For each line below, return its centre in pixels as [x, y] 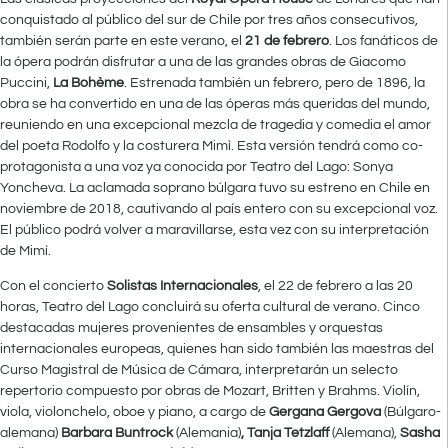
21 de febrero [287, 40]
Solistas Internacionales [182, 286]
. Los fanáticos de [383, 40]
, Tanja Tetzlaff [286, 433]
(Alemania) [208, 433]
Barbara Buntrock [118, 433]
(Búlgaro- [412, 412]
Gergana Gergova [326, 412]
